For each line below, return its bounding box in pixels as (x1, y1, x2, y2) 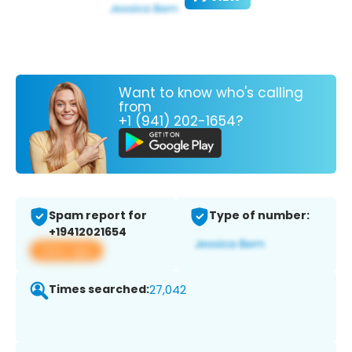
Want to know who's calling (119, 82, 303, 102)
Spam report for (49, 207, 147, 224)
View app (39, 242, 93, 259)
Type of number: (209, 207, 310, 224)
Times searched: (49, 281, 149, 298)
